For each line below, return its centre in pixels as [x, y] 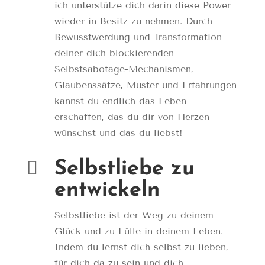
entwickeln [107, 191]
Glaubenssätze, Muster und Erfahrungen [145, 85]
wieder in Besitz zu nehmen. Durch [133, 21]
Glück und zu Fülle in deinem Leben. [138, 231]
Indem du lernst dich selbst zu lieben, [141, 247]
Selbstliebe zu [124, 169]
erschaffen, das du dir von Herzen [132, 117]
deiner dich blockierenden [114, 53]
